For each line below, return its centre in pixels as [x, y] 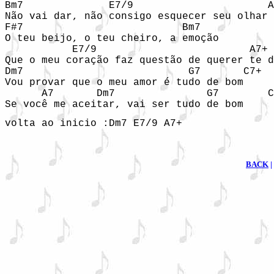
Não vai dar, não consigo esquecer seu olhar [136, 17]
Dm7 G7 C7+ [133, 72]
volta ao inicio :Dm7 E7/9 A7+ [94, 124]
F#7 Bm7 [103, 28]
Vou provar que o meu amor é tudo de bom [124, 83]
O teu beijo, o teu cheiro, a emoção [112, 39]
